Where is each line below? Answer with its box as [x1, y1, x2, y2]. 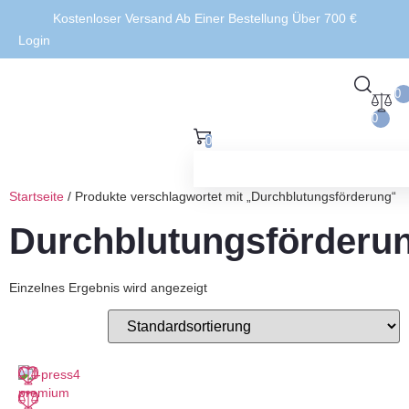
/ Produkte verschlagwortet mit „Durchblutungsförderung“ [64, 189, 396, 204]
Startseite [9, 189, 64, 204]
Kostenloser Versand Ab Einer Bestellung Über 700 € [52, 11, 357, 26]
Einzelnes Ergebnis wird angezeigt [9, 280, 207, 295]
